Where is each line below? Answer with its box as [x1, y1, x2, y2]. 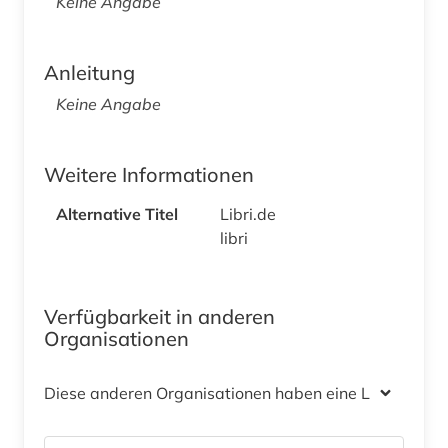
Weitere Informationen [44, 161, 254, 187]
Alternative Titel [56, 203, 178, 224]
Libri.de [220, 203, 280, 224]
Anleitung [44, 59, 135, 85]
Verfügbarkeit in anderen [44, 303, 275, 329]
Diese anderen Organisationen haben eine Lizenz [44, 382, 408, 403]
